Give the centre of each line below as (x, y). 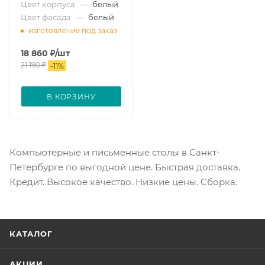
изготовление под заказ (73, 31)
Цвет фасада (46, 17)
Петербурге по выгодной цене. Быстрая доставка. (125, 167)
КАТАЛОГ (31, 234)
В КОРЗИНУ (71, 96)
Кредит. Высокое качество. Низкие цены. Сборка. (123, 182)
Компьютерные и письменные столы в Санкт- (115, 152)
